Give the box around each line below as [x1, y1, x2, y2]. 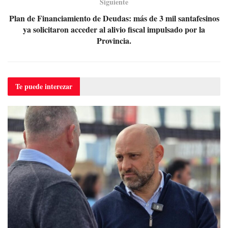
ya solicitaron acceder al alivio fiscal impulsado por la [23, 23, 205, 36]
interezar [45, 81, 72, 92]
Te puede [15, 81, 45, 92]
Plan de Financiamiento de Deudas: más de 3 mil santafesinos [9, 12, 219, 24]
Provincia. [97, 35, 131, 47]
